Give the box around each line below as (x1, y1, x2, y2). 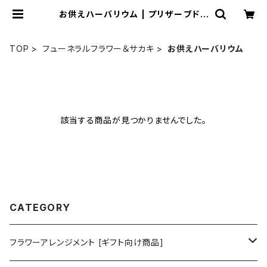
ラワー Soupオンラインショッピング (59, 18, 208, 29)
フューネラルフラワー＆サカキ (42, 44, 154, 54)
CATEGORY (10, 201, 71, 213)
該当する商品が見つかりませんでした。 (60, 115, 207, 125)
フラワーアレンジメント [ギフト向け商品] (10, 237, 164, 247)
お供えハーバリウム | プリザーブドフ (58, 9, 209, 19)
